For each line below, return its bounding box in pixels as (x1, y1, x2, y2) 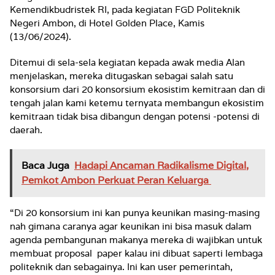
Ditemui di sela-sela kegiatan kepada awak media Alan (10, 56, 245, 69)
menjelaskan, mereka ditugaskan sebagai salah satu (10, 70, 233, 82)
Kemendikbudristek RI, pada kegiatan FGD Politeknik (10, 4, 240, 16)
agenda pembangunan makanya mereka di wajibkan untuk (10, 234, 262, 246)
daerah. (10, 124, 42, 136)
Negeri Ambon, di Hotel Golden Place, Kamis (10, 17, 204, 29)
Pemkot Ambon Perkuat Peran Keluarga (21, 174, 211, 187)
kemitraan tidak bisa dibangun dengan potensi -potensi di (10, 110, 260, 123)
